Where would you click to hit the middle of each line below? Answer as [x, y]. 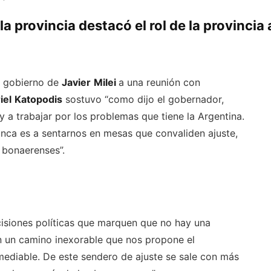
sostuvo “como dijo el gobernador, [143, 100]
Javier [76, 83]
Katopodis [38, 100]
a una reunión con [159, 83]
